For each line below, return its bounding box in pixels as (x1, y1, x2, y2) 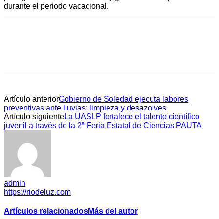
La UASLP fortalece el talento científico (64, 112, 199, 121)
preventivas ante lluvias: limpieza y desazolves (4, 103, 166, 112)
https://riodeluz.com (4, 187, 71, 196)
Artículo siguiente (4, 112, 64, 121)
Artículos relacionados (4, 206, 88, 215)
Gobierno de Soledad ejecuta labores (59, 94, 188, 103)
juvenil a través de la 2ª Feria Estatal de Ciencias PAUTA (4, 121, 202, 130)
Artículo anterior (4, 94, 59, 103)
